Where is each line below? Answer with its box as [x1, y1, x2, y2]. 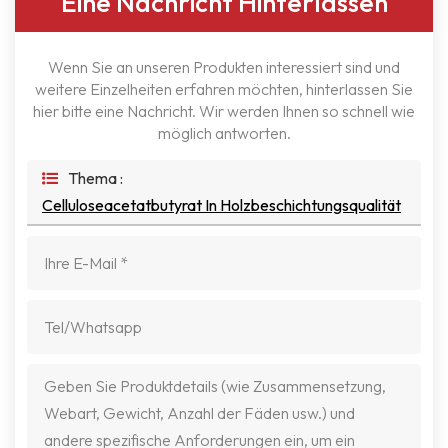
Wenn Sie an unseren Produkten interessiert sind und [48, 56, 400, 77]
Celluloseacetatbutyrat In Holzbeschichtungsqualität [42, 194, 401, 215]
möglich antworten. [157, 122, 291, 143]
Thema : [68, 167, 123, 188]
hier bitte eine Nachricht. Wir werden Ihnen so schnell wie [33, 100, 415, 121]
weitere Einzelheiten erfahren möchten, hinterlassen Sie [35, 78, 413, 99]
